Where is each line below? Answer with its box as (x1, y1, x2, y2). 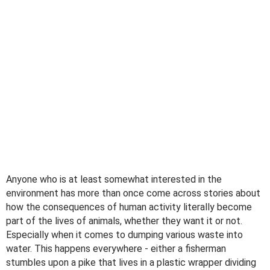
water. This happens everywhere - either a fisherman (6, 243, 226, 255)
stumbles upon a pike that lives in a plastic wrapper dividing (6, 257, 256, 269)
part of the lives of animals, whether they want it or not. (6, 215, 242, 227)
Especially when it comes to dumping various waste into (6, 229, 243, 241)
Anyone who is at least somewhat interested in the (6, 174, 222, 186)
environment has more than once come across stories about (6, 187, 260, 199)
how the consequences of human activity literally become (6, 201, 252, 213)
